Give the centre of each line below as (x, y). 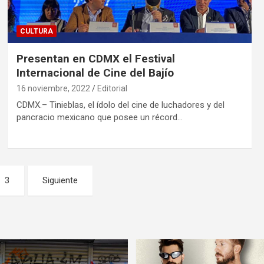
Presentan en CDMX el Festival (95, 58)
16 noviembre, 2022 (53, 88)
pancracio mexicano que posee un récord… (99, 117)
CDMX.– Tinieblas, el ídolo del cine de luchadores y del (120, 105)
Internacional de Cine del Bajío (95, 72)
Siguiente (60, 180)
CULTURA (36, 31)
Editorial (112, 88)
